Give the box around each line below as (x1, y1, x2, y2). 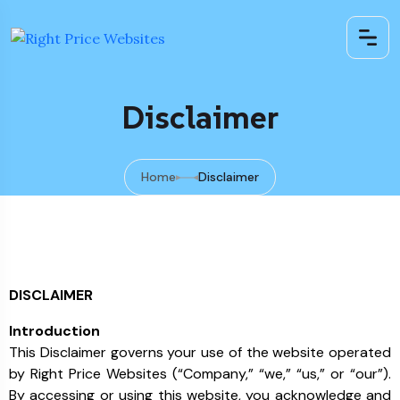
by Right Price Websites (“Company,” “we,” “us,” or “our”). (9, 364, 391, 383)
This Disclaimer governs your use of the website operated (9, 343, 391, 362)
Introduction (9, 321, 100, 340)
